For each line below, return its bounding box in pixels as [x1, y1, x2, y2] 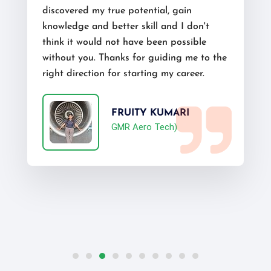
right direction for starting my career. [42, 69, 204, 79]
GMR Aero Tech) [111, 122, 177, 132]
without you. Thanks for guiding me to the [42, 53, 227, 63]
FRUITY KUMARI [111, 108, 189, 118]
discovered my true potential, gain [42, 6, 192, 16]
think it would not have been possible [42, 38, 206, 47]
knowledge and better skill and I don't [42, 22, 209, 31]
